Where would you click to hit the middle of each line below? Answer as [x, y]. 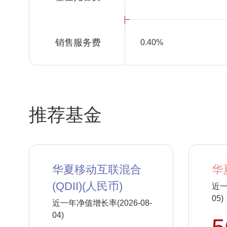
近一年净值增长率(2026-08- [102, 203]
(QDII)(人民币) [87, 186]
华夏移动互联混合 [97, 169]
